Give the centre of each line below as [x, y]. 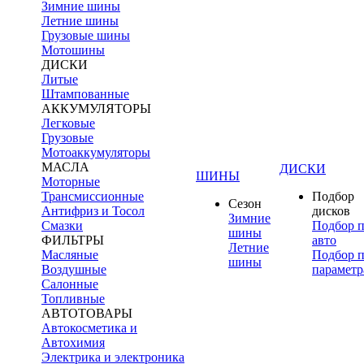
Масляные [70, 254]
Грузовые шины [86, 35]
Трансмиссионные [93, 196]
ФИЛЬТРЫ [73, 240]
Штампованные [85, 93]
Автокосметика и [89, 327]
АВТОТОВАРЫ [87, 313]
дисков [331, 210]
